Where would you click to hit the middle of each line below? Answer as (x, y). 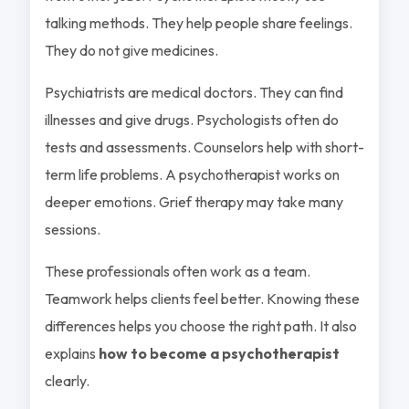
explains (71, 353)
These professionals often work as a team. (177, 271)
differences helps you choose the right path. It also (200, 325)
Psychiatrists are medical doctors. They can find (194, 92)
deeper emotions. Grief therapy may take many (194, 201)
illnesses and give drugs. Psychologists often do (191, 119)
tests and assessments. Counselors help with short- (204, 147)
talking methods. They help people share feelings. (198, 22)
